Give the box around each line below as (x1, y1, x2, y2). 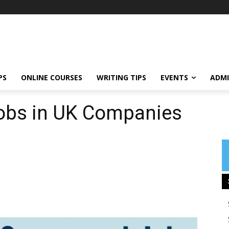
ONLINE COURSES (21, 72, 82, 82)
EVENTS (161, 72, 188, 82)
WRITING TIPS (97, 72, 146, 82)
